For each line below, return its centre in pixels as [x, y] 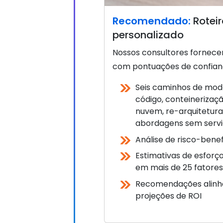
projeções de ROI [168, 196]
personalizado [148, 35]
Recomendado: [152, 21]
